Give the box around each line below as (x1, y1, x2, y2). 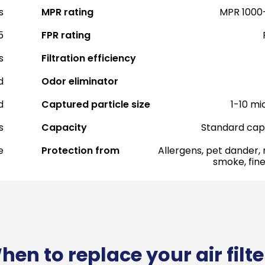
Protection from (41, 144, 119, 157)
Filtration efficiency (41, 51, 136, 65)
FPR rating (41, 28, 91, 42)
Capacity (41, 121, 87, 134)
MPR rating (41, 5, 93, 19)
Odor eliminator (41, 75, 118, 88)
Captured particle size (41, 98, 150, 111)
